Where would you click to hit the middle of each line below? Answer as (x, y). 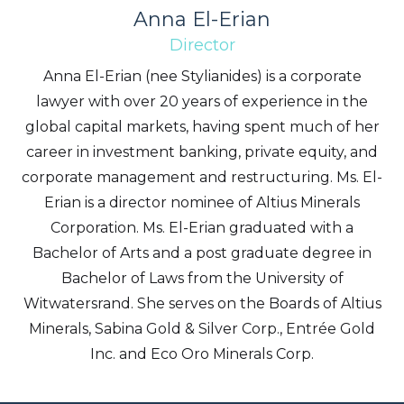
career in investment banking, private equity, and (202, 152)
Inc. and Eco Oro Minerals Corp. (202, 354)
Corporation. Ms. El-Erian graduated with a (202, 228)
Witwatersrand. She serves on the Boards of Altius (202, 303)
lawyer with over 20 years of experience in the (202, 101)
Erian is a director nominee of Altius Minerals (202, 202)
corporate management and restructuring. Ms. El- (202, 177)
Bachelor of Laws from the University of (202, 278)
